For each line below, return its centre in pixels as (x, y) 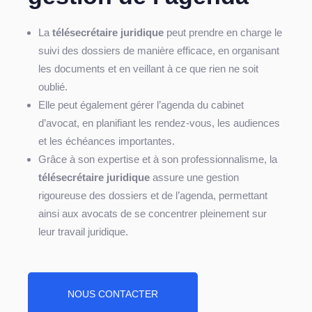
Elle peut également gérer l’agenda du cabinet (141, 105)
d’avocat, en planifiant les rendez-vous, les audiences (159, 123)
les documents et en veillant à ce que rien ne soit (148, 69)
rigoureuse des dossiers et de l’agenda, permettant (153, 196)
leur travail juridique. (83, 232)
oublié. (53, 87)
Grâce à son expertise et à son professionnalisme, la (158, 159)
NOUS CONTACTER (113, 294)
